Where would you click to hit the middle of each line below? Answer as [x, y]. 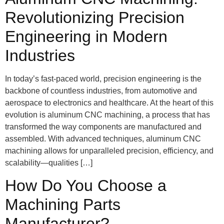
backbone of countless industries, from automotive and [101, 90]
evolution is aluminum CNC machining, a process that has [107, 114]
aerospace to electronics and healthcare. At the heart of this [109, 102]
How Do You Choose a [86, 186]
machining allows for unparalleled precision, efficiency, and [109, 150]
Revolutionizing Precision [95, 17]
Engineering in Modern [86, 36]
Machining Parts [63, 205]
